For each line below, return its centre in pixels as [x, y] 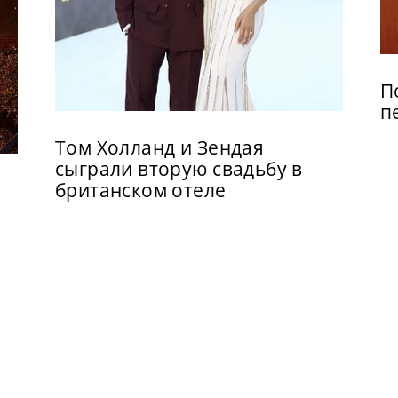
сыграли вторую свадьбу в [179, 168]
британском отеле [140, 190]
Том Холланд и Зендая [159, 147]
